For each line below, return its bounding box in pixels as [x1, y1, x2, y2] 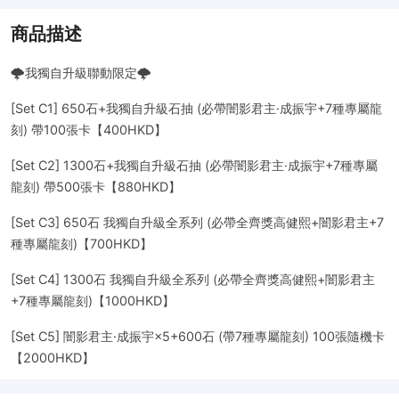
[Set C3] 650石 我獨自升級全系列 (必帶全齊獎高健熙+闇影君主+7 [11, 215, 384, 230]
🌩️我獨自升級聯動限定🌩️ [11, 65, 151, 80]
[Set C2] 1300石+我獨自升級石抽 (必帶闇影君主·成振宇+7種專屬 [11, 158, 378, 173]
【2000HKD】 [11, 350, 94, 365]
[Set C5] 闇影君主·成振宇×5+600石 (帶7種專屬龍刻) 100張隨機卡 [11, 329, 385, 344]
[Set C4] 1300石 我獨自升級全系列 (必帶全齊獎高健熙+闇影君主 [11, 272, 375, 287]
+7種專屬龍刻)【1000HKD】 [11, 293, 175, 308]
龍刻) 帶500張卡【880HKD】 [11, 179, 181, 194]
